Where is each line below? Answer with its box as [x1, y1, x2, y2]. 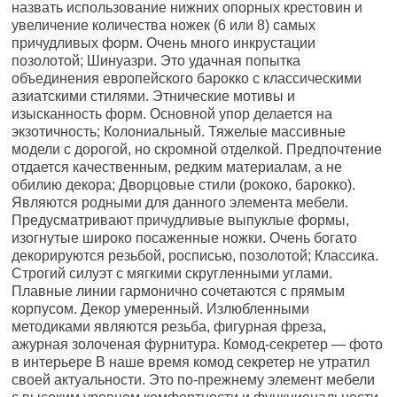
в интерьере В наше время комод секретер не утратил [12, 354, 370, 370]
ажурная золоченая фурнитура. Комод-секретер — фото [12, 337, 384, 352]
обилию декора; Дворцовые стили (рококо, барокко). [12, 177, 356, 192]
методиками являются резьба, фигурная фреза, [12, 319, 327, 334]
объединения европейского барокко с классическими [12, 71, 362, 86]
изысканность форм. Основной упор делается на [12, 106, 333, 121]
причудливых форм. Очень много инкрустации [12, 35, 316, 51]
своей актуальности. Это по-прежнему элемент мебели [12, 372, 376, 387]
